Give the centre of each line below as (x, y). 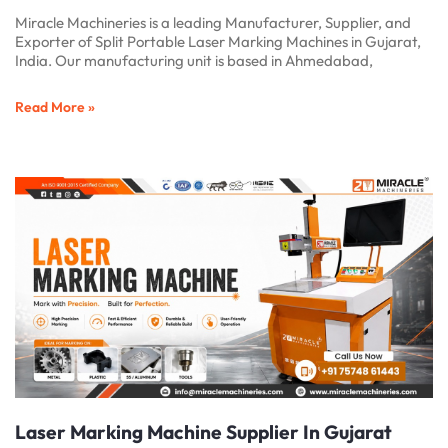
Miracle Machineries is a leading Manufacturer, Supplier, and (213, 22)
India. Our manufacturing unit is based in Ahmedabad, (194, 60)
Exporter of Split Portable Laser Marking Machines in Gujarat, (218, 41)
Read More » (55, 106)
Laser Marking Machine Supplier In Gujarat (203, 432)
